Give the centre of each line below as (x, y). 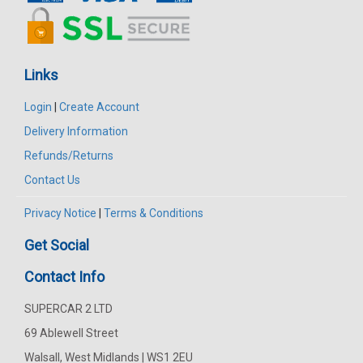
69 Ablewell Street (71, 333)
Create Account (99, 107)
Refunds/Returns (69, 155)
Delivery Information (76, 131)
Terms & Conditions (154, 213)
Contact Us (52, 179)
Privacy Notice (60, 213)
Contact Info (64, 276)
